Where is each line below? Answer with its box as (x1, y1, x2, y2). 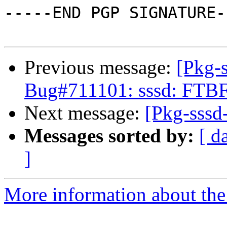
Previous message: (24, 56, 176, 79)
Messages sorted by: (24, 125, 194, 147)
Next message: (24, 102, 145, 124)
